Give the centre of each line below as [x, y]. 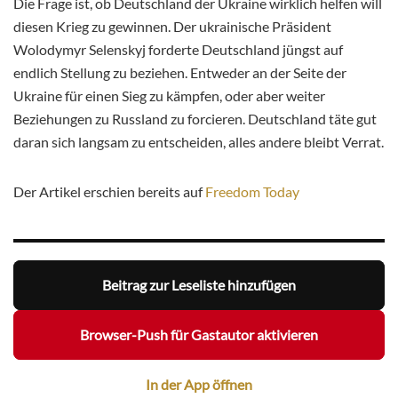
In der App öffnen [199, 385]
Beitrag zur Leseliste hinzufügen [199, 285]
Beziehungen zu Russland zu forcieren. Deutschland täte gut [195, 118]
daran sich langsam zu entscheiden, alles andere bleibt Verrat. [199, 141]
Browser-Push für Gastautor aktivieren [199, 335]
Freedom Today [252, 191]
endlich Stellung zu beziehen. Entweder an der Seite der [180, 72]
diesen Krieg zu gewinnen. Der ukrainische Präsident [172, 26]
